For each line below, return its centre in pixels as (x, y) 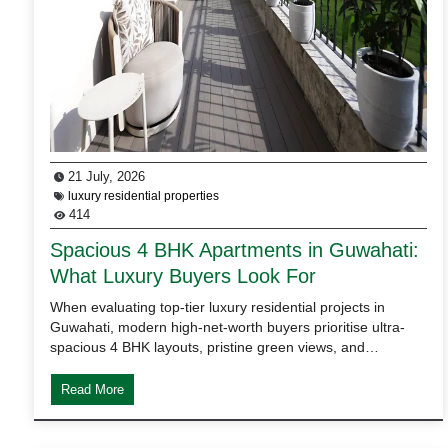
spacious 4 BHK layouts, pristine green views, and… (214, 346)
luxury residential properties (143, 195)
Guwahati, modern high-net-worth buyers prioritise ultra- (227, 326)
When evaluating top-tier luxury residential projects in (217, 306)
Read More (92, 389)
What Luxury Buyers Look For (183, 275)
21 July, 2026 (104, 176)
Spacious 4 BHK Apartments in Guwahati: (234, 249)
